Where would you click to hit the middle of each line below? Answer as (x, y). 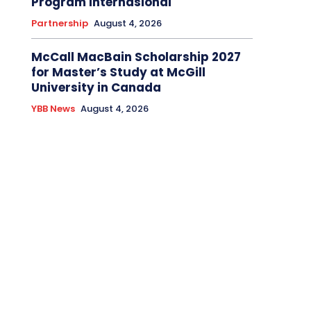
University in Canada (96, 88)
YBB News (53, 109)
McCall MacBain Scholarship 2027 (136, 57)
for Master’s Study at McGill (118, 73)
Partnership (59, 24)
